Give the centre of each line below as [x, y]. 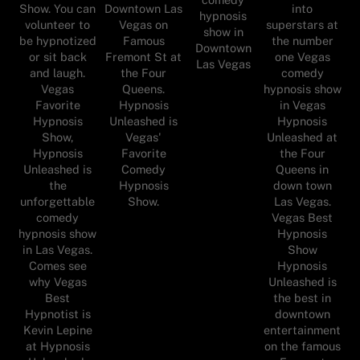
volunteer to [58, 24]
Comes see [57, 265]
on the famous [302, 346]
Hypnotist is [57, 313]
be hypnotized [57, 40]
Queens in [303, 169]
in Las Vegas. [58, 249]
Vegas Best [303, 217]
